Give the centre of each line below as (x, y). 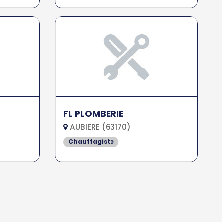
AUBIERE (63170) (100, 127)
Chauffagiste (91, 142)
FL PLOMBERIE (94, 114)
